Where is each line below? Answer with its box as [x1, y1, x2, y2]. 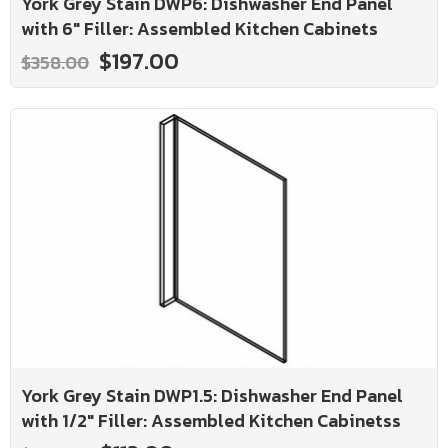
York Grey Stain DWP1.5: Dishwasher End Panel [21, 382, 403, 410]
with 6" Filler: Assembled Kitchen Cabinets [21, 14, 378, 42]
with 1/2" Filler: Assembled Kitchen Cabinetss [21, 407, 401, 435]
